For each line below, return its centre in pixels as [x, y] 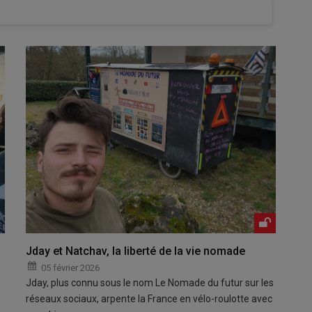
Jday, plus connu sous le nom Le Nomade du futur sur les [150, 282]
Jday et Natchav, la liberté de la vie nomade [136, 251]
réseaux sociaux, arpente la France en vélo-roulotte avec [149, 298]
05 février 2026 [71, 267]
